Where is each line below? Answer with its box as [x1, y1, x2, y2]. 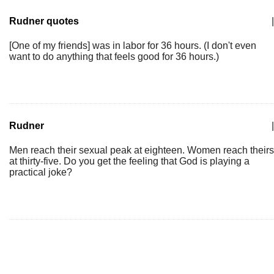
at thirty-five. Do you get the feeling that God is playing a [9, 156, 250, 166]
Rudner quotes [9, 16, 79, 26]
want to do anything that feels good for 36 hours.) [9, 51, 219, 62]
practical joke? [9, 167, 72, 177]
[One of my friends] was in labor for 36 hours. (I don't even [9, 40, 256, 51]
